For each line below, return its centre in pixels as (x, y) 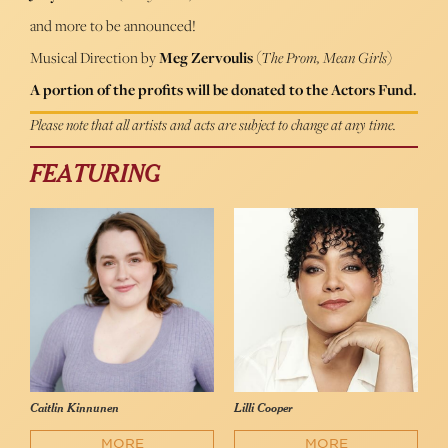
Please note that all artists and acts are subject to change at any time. (213, 125)
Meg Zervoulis (206, 58)
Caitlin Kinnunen (74, 409)
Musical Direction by (94, 58)
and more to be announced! (113, 26)
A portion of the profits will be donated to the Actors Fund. (223, 90)
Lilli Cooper (263, 409)
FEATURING (95, 175)
